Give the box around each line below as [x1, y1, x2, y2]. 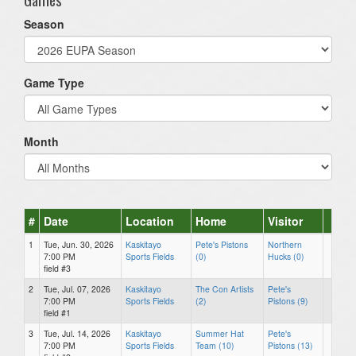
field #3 [44, 261, 71, 274]
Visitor [268, 212, 303, 229]
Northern [268, 238, 302, 250]
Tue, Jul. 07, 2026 [44, 282, 110, 295]
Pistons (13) [268, 339, 313, 351]
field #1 [44, 306, 71, 319]
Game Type [24, 74, 84, 91]
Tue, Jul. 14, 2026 [44, 327, 110, 339]
